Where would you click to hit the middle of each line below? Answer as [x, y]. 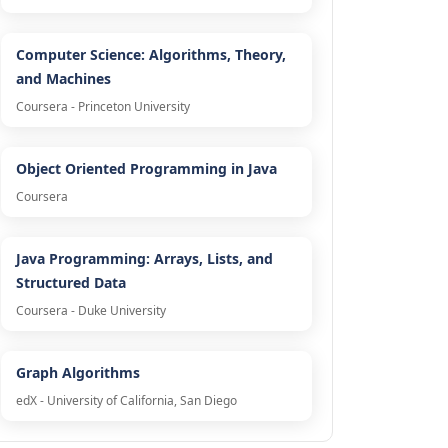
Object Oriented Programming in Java [146, 169]
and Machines [63, 79]
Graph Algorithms [77, 373]
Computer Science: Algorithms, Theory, [150, 55]
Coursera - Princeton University [102, 107]
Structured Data [70, 283]
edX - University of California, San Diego [126, 401]
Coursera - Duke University [90, 311]
